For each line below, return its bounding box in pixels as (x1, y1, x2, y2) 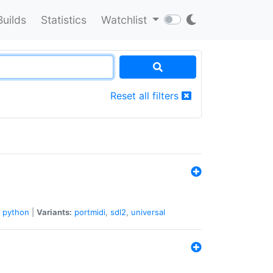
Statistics (40, 13, 87, 26)
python (2, 207, 29, 217)
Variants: (37, 207, 72, 217)
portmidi (74, 207, 105, 217)
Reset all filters (110, 89, 182, 102)
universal (131, 207, 165, 217)
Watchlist (101, 13, 150, 26)
